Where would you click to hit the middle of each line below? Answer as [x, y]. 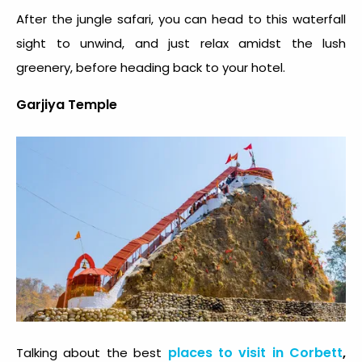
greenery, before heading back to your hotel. [152, 67]
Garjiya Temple [67, 104]
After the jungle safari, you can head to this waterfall [181, 19]
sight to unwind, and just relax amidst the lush [181, 43]
